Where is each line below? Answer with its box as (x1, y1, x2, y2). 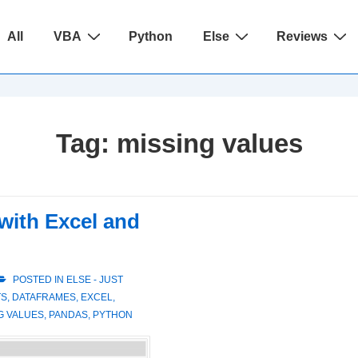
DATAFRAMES (12, 292, 76, 303)
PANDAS (49, 309, 88, 320)
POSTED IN (10, 274, 66, 285)
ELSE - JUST (66, 274, 123, 285)
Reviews (276, 30, 328, 43)
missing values (116, 129, 303, 158)
